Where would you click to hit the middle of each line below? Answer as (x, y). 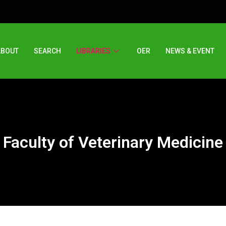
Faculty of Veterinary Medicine (113, 143)
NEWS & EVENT (190, 51)
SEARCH (47, 51)
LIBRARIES (93, 51)
